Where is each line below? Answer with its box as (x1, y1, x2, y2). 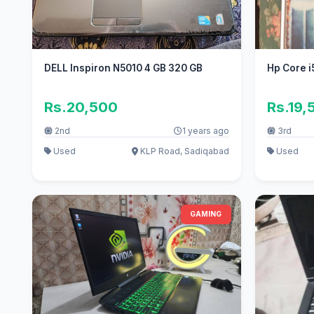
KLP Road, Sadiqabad (137, 145, 229, 156)
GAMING (190, 210, 222, 219)
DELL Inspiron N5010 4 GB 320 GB (43, 62, 203, 74)
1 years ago (182, 125, 229, 137)
